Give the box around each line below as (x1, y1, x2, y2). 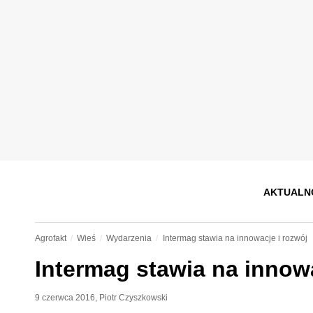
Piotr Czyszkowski (99, 293, 168, 303)
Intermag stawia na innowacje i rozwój (162, 233, 307, 243)
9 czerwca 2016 (34, 293, 95, 303)
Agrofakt (34, 233, 66, 243)
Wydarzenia (106, 233, 152, 243)
